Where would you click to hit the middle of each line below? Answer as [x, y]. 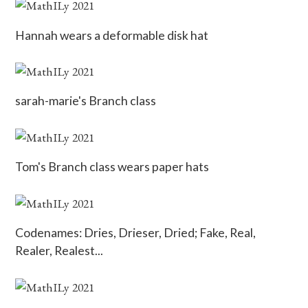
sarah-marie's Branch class [86, 101]
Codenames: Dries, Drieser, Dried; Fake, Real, [136, 233]
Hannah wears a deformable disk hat [112, 35]
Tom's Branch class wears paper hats [112, 167]
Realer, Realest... [59, 251]
